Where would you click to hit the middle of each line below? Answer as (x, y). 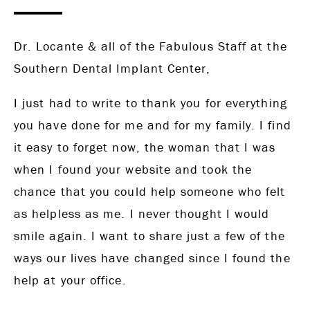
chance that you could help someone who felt (150, 192)
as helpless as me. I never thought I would (142, 214)
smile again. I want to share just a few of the (149, 236)
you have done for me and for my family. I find (153, 125)
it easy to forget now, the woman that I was (145, 147)
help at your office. (70, 280)
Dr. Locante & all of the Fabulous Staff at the (151, 46)
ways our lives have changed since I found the (152, 258)
